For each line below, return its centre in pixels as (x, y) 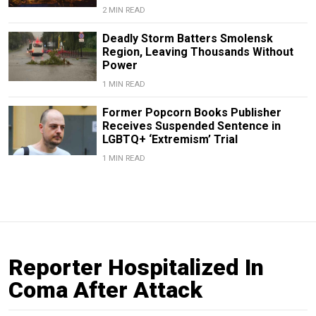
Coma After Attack (105, 290)
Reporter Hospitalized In (136, 268)
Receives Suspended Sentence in (191, 126)
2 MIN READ (123, 11)
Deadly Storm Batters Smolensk (187, 39)
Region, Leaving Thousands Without (197, 52)
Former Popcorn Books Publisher (192, 113)
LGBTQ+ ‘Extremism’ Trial (170, 140)
